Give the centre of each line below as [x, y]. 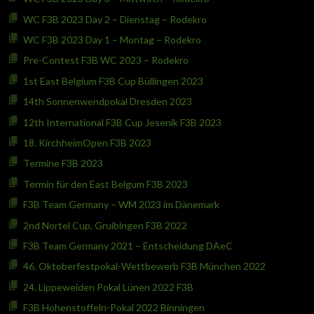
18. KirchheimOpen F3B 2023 [87, 143]
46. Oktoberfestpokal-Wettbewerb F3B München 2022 [144, 266]
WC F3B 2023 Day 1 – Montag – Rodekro [112, 40]
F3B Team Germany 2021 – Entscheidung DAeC [128, 246]
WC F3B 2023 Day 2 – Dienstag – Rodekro [115, 19]
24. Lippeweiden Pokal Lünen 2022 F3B [108, 287]
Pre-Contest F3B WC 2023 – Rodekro [105, 60]
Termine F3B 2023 [63, 163]
